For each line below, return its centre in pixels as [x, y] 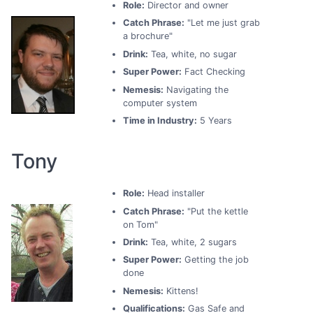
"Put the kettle [216, 211]
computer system [160, 103]
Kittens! [181, 291]
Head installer [175, 194]
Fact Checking [213, 72]
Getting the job [215, 260]
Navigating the [196, 89]
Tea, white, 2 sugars [192, 242]
